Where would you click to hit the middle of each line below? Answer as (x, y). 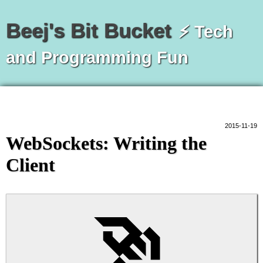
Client (31, 165)
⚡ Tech (203, 32)
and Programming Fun (97, 58)
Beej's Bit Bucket (89, 30)
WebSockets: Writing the (106, 144)
